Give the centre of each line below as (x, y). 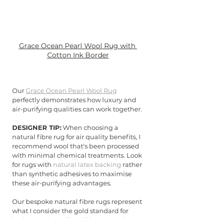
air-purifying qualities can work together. (77, 109)
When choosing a (91, 128)
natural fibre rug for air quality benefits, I (77, 137)
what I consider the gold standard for (71, 211)
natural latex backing (87, 165)
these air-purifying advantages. (62, 183)
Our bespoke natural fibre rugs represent (78, 202)
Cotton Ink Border (78, 55)
